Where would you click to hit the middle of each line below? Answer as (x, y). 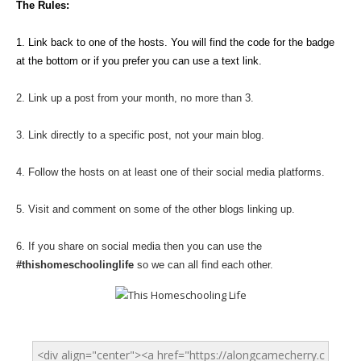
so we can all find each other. (203, 264)
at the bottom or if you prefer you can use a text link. (139, 60)
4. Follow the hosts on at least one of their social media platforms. (170, 172)
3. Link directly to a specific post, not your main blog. (140, 135)
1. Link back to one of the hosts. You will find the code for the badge (175, 42)
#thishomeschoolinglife (75, 264)
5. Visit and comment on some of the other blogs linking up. (156, 209)
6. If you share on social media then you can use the (139, 246)
